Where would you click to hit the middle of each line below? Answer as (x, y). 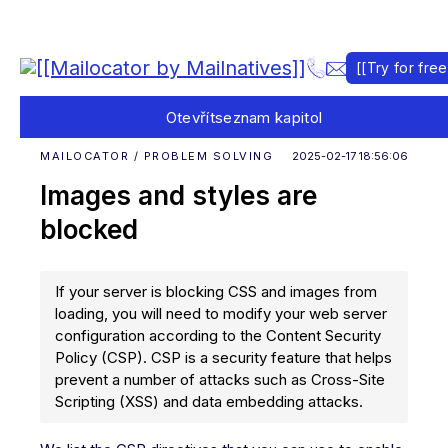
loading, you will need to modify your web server (221, 313)
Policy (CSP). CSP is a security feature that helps (223, 357)
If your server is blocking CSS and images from (216, 291)
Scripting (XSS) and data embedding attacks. (209, 401)
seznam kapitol (268, 117)
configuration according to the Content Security (218, 335)
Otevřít (190, 117)
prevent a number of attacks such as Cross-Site (220, 379)
